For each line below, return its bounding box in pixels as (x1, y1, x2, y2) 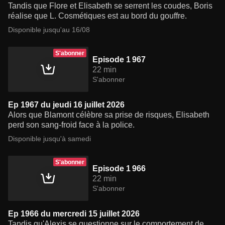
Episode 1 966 (92, 164, 146, 173)
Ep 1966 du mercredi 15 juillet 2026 (8, 209, 140, 218)
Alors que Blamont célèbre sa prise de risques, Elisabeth (8, 110, 209, 120)
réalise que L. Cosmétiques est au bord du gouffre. (8, 12, 187, 21)
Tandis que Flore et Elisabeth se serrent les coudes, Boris (8, 2, 212, 11)
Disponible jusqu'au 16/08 (8, 26, 90, 34)
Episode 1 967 (92, 55, 146, 64)
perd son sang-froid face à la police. (8, 121, 135, 130)
